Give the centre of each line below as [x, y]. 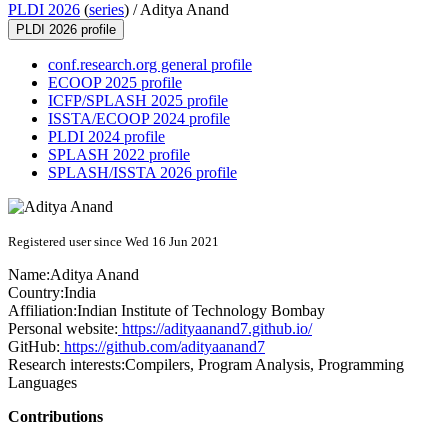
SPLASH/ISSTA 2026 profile [142, 173]
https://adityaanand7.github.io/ [215, 329]
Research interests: [66, 365]
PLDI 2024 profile [106, 137]
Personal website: [63, 329]
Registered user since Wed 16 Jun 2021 [113, 242]
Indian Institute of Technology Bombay [201, 311]
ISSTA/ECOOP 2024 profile [139, 119]
